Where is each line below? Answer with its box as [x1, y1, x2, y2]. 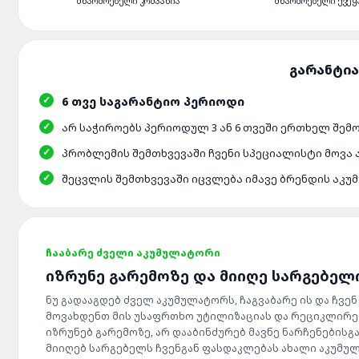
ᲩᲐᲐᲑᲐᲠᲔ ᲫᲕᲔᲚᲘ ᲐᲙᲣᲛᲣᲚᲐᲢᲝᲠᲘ [46, 246, 220, 260]
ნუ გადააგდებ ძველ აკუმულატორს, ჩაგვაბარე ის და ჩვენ [46, 293, 357, 307]
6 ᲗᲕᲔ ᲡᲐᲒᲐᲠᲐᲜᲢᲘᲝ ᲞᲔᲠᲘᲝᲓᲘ [62, 94, 244, 109]
